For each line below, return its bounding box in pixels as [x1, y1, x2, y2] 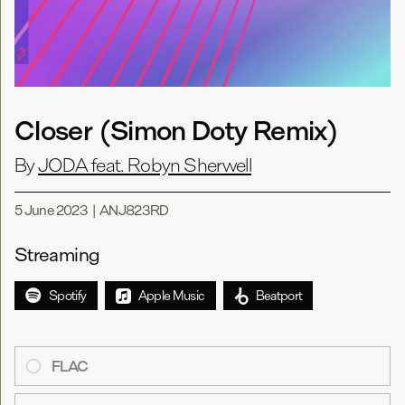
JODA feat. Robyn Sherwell [38, 154, 252, 177]
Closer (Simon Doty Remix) [14, 114, 338, 147]
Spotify [49, 287, 87, 304]
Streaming [14, 243, 100, 267]
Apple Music [137, 287, 205, 304]
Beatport [255, 287, 303, 304]
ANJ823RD [99, 202, 169, 219]
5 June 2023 [14, 202, 88, 219]
